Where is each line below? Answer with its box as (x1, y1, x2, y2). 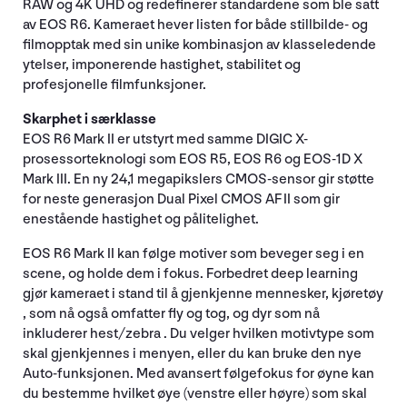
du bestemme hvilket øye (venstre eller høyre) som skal (23, 384, 367, 402)
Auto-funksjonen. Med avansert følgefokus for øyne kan (23, 364, 374, 382)
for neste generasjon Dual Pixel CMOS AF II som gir (23, 190, 340, 208)
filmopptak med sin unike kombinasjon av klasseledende (23, 35, 376, 54)
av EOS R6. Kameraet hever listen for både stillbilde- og (23, 15, 368, 34)
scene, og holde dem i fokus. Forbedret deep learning (23, 264, 358, 283)
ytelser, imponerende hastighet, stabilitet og (23, 55, 301, 74)
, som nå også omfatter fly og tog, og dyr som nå (23, 304, 320, 323)
